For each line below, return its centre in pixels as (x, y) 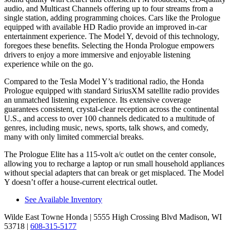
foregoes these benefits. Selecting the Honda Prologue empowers (109, 45)
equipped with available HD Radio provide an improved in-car (106, 27)
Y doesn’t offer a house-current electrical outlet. (81, 182)
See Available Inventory (63, 199)
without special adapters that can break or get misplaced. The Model (114, 172)
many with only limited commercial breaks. (74, 137)
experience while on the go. (49, 64)
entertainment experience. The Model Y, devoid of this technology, (112, 36)
